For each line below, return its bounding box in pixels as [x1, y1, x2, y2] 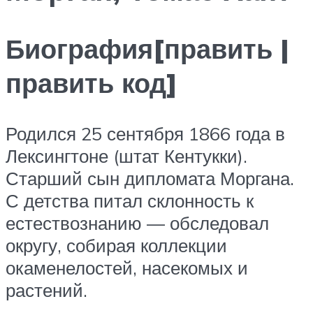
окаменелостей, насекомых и [6, 256, 248, 279]
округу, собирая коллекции [6, 234, 227, 257]
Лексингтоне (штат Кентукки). [6, 145, 247, 168]
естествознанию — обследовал [6, 212, 269, 235]
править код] [6, 66, 177, 101]
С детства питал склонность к [6, 189, 254, 212]
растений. [6, 279, 87, 302]
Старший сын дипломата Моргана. [6, 167, 294, 190]
